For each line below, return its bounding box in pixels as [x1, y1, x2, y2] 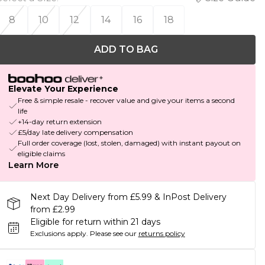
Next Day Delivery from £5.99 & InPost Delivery [30, 192, 227, 203]
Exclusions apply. [30, 229, 88, 238]
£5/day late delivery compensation [17, 128, 133, 137]
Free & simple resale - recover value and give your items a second [17, 96, 235, 105]
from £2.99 [30, 204, 75, 215]
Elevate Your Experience [8, 83, 118, 95]
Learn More [8, 160, 59, 171]
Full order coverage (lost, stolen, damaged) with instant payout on [17, 138, 241, 148]
